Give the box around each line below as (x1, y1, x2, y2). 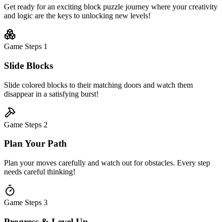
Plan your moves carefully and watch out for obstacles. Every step (4, 159, 210, 167)
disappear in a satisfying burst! (4, 89, 99, 98)
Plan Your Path (4, 138, 67, 149)
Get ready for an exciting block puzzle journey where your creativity (4, 2, 218, 11)
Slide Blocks (4, 60, 53, 71)
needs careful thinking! (4, 167, 75, 176)
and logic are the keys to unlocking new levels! (4, 11, 151, 20)
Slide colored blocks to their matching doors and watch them (4, 80, 193, 89)
